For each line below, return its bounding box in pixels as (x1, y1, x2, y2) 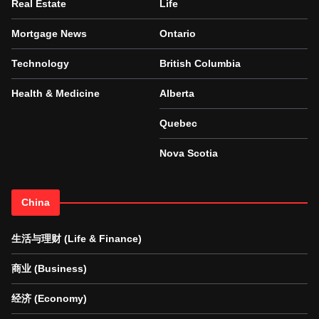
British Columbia (159, 58, 241, 70)
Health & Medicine (11, 88, 100, 100)
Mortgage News (11, 28, 87, 40)
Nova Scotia (159, 147, 218, 159)
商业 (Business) (11, 263, 87, 275)
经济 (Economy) (11, 293, 87, 305)
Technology (11, 58, 69, 70)
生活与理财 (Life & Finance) (11, 233, 142, 245)
